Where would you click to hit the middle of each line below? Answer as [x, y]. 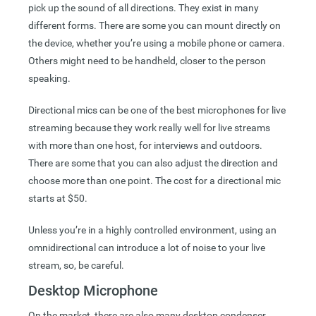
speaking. [49, 79]
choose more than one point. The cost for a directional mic [154, 181]
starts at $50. [58, 199]
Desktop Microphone [93, 291]
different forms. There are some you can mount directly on [154, 26]
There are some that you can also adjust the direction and [153, 163]
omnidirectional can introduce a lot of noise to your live [147, 248]
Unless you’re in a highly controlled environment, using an [152, 230]
